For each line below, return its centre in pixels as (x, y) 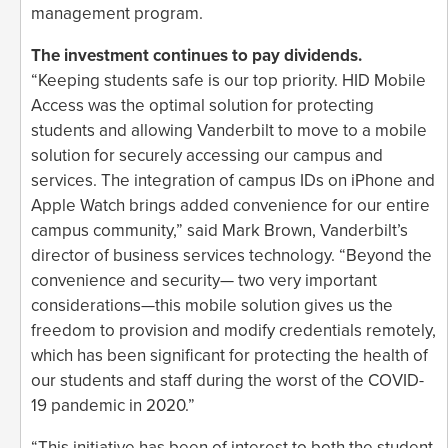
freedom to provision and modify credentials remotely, (233, 330)
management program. (117, 13)
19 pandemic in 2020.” (113, 405)
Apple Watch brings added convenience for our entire (230, 205)
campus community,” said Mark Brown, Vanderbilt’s (219, 230)
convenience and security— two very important (204, 280)
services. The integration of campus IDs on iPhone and (233, 180)
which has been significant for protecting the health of (229, 355)
